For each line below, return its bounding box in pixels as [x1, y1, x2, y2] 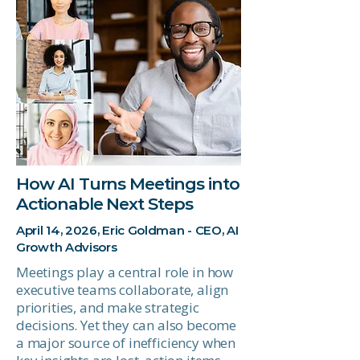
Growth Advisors [16, 239, 117, 255]
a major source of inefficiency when [16, 333, 236, 352]
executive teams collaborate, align [16, 280, 229, 299]
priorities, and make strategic [16, 298, 199, 317]
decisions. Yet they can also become [16, 316, 237, 334]
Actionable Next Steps [16, 194, 193, 214]
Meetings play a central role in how [16, 263, 234, 281]
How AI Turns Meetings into [16, 174, 239, 194]
